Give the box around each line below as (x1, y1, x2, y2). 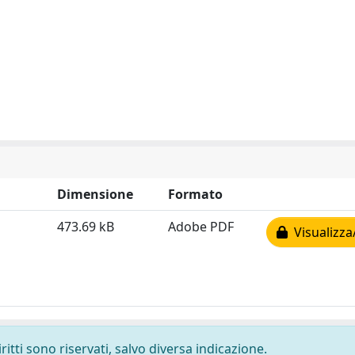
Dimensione (57, 185, 133, 203)
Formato (168, 185, 223, 203)
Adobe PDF (168, 218, 234, 235)
